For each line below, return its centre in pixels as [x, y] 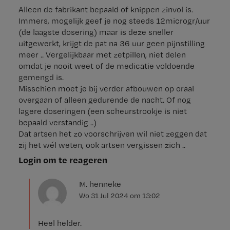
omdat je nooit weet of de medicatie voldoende [107, 66]
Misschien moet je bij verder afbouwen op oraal [106, 88]
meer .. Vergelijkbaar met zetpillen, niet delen [102, 54]
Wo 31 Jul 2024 [104, 195]
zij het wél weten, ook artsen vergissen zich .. [102, 145]
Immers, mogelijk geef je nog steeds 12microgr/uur [114, 21]
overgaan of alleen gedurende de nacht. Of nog [105, 100]
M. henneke [100, 184]
